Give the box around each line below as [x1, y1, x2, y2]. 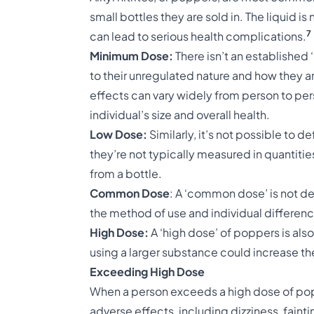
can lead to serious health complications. [90, 29, 306, 43]
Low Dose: [90, 127, 147, 142]
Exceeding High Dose [90, 264, 205, 279]
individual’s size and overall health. [90, 107, 270, 122]
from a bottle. [90, 166, 162, 181]
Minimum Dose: [90, 48, 173, 63]
